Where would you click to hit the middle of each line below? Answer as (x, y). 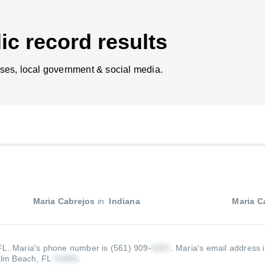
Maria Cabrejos (64, 201)
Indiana (123, 201)
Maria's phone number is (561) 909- (82, 248)
